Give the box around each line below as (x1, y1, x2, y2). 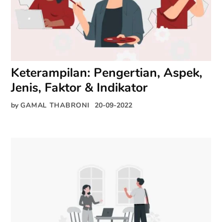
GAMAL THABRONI (20, 100, 90, 111)
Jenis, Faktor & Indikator (11, 79, 148, 97)
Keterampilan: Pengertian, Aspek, (11, 64, 203, 82)
